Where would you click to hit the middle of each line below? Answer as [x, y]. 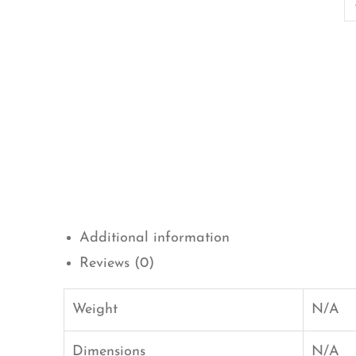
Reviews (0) [117, 263]
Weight [95, 309]
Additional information [155, 238]
